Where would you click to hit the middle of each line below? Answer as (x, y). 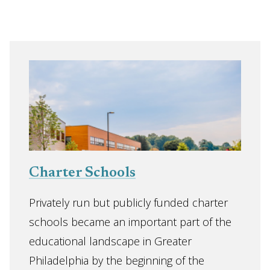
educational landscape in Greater (110, 241)
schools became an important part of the (130, 222)
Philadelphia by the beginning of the (117, 260)
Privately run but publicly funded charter (128, 202)
